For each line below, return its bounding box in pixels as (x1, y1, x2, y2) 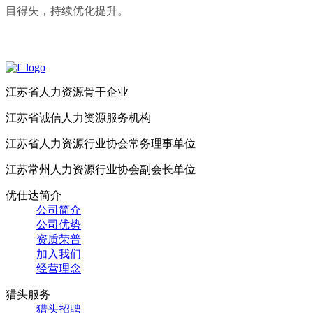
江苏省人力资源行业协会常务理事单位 (6, 138, 196, 150)
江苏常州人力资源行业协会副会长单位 (6, 163, 196, 176)
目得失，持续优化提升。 (6, 5, 129, 17)
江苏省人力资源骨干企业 (6, 86, 129, 99)
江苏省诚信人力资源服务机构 (6, 112, 151, 124)
